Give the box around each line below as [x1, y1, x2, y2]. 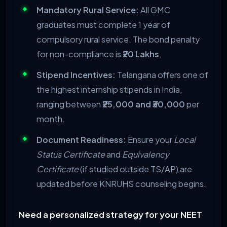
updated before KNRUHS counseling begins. [36, 178, 206, 190]
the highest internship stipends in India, [36, 84, 182, 95]
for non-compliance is [36, 49, 123, 60]
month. [36, 113, 65, 125]
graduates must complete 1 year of [36, 19, 170, 30]
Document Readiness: [36, 134, 126, 145]
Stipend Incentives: [36, 69, 116, 81]
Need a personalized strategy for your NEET [19, 209, 202, 220]
